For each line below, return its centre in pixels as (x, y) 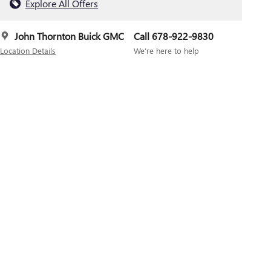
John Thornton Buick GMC (69, 36)
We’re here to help (166, 50)
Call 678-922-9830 (174, 36)
